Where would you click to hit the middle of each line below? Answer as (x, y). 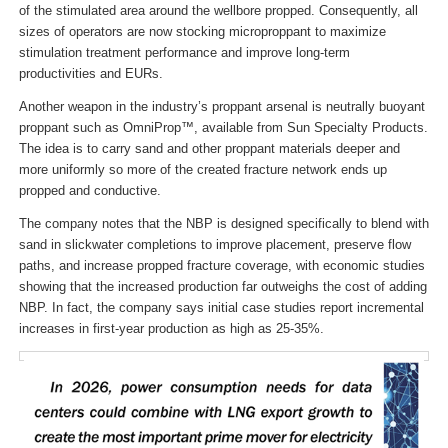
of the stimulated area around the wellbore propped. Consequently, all (218, 10)
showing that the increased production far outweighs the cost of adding (222, 286)
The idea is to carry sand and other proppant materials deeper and (209, 148)
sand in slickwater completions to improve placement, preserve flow (214, 244)
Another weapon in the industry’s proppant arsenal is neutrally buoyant (221, 106)
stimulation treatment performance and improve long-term (184, 52)
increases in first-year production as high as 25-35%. (171, 328)
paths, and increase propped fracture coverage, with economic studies (221, 265)
